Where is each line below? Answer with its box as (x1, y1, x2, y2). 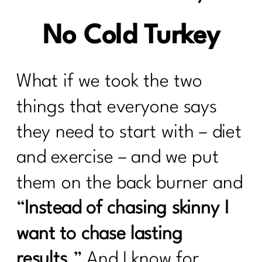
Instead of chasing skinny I (25, 199, 229, 218)
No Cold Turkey (42, 23, 220, 49)
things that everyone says (16, 98, 218, 116)
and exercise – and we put (16, 149, 219, 167)
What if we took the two (16, 73, 202, 91)
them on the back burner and (16, 174, 243, 192)
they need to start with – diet (16, 123, 242, 142)
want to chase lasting (16, 225, 183, 243)
